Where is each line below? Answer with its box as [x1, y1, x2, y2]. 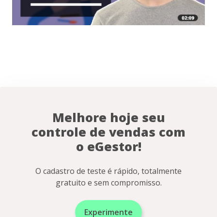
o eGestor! [76, 138, 141, 155]
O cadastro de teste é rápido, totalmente [35, 166, 182, 177]
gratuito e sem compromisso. [55, 177, 162, 188]
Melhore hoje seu [52, 109, 165, 126]
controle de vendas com [31, 124, 186, 140]
